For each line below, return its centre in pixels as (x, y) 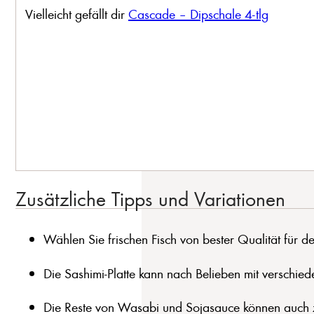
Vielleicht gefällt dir (77, 13)
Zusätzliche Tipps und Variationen (150, 198)
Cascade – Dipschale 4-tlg (198, 13)
